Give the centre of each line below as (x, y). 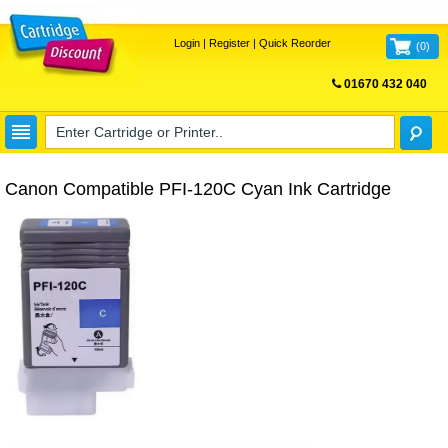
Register (229, 43)
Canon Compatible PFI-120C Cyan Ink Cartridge (198, 189)
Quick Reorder (294, 43)
